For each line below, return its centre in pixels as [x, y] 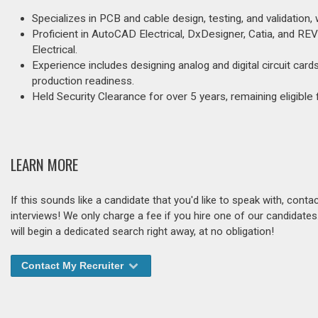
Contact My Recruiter [74, 266]
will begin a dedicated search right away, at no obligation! [142, 232]
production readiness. [83, 81]
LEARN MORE [44, 165]
